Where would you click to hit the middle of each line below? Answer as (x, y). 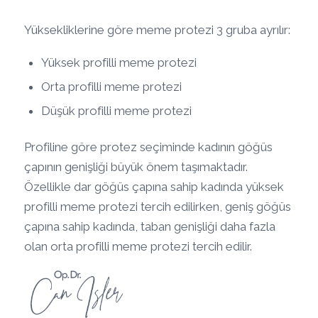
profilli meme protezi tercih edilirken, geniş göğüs (157, 206)
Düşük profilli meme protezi (116, 110)
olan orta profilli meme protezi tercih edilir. (138, 246)
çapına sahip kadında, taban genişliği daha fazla (149, 226)
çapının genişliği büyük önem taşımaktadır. (136, 166)
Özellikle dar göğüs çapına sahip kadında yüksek (154, 186)
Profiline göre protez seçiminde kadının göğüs (148, 147)
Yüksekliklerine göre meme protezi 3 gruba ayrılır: (157, 30)
